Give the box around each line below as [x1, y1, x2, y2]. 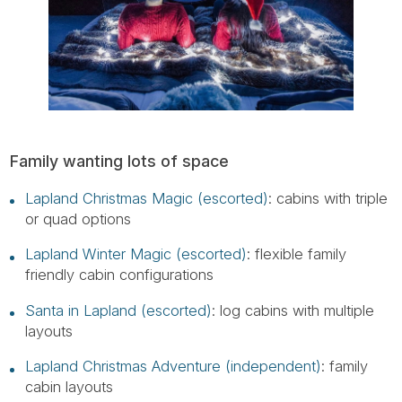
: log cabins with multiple [211, 301, 374, 319]
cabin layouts [24, 378, 113, 397]
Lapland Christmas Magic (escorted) [24, 188, 268, 207]
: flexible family [246, 245, 346, 264]
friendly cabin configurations [24, 266, 214, 284]
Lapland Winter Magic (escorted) [24, 245, 247, 264]
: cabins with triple [267, 188, 388, 207]
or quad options [24, 209, 131, 228]
